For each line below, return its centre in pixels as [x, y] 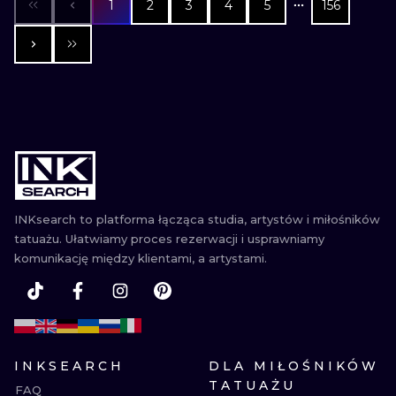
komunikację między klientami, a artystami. [141, 258]
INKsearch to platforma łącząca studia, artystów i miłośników [197, 219]
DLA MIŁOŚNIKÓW [294, 366]
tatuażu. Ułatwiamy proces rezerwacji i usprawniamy [169, 239]
